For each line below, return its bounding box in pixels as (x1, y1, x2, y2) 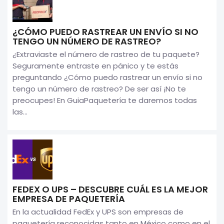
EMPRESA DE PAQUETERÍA (12, 192, 125, 205)
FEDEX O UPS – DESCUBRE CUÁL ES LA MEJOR (12, 182, 208, 195)
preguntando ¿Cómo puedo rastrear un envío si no (12, 71, 202, 82)
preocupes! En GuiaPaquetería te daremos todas (12, 94, 197, 105)
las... (12, 106, 27, 117)
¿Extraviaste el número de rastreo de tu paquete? (12, 48, 199, 59)
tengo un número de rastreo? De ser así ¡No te (12, 83, 186, 94)
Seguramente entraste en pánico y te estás (12, 60, 178, 71)
